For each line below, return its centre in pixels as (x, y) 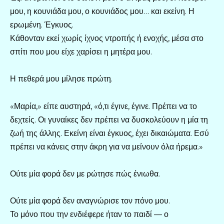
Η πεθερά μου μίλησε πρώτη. (61, 79)
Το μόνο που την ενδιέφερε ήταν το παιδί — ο (89, 214)
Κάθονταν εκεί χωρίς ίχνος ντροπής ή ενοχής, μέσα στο (107, 38)
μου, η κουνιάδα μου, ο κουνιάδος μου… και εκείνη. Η (102, 11)
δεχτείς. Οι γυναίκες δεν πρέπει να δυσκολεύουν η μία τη (109, 119)
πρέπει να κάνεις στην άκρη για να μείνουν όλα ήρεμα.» (106, 146)
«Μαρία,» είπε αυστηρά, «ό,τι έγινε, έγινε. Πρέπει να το (103, 106)
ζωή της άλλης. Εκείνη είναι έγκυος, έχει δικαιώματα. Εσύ (109, 133)
